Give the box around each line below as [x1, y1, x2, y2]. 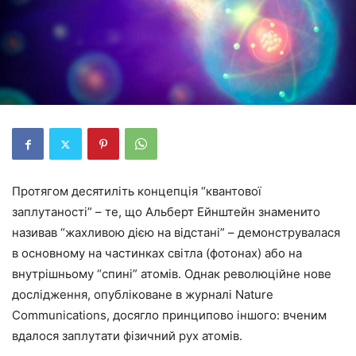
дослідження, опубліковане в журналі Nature [12, 287, 273, 302]
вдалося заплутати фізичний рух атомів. [12, 328, 242, 343]
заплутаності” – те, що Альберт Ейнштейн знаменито [12, 204, 320, 219]
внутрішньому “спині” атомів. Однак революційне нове [12, 266, 331, 281]
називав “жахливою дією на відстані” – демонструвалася [12, 225, 340, 240]
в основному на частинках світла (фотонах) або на [12, 246, 302, 261]
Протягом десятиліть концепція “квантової [12, 184, 261, 199]
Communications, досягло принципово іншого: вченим [12, 308, 327, 323]
